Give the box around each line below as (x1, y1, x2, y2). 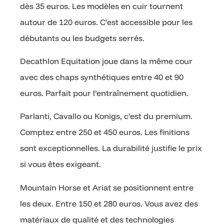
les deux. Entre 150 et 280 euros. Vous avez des (20, 198, 198, 208)
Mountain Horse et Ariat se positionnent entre (20, 182, 193, 192)
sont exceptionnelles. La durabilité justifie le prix (20, 143, 202, 153)
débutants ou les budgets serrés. (20, 32, 144, 43)
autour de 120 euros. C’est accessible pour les (20, 16, 192, 27)
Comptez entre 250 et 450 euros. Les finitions (20, 127, 189, 137)
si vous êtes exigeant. (20, 159, 101, 169)
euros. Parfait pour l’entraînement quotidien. (20, 87, 188, 98)
